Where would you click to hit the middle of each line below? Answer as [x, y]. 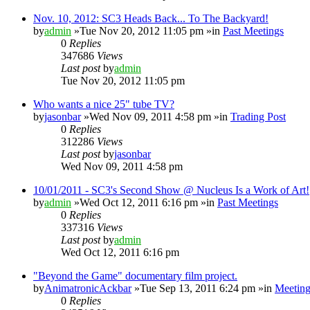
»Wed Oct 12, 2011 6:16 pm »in [144, 202]
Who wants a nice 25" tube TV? [104, 104]
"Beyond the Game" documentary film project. [135, 275]
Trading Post [258, 116]
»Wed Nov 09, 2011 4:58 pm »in [156, 116]
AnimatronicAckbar [88, 288]
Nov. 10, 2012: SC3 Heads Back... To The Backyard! [151, 18]
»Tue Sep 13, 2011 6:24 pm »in [203, 288]
